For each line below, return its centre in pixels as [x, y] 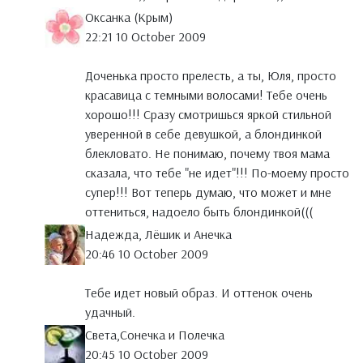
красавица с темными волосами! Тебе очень [206, 95]
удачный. [110, 312]
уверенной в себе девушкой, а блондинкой [203, 134]
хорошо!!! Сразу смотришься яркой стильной [208, 115]
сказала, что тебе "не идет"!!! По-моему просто [217, 173]
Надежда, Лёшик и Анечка [158, 235]
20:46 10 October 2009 [147, 254]
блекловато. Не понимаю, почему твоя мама [207, 154]
